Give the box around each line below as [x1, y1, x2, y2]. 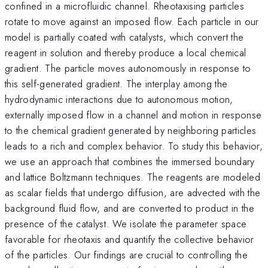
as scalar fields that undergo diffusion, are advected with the [5, 185, 261, 200]
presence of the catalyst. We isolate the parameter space [5, 216, 247, 231]
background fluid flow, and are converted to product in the [5, 200, 254, 215]
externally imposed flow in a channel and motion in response [5, 107, 262, 122]
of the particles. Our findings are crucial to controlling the [5, 247, 248, 262]
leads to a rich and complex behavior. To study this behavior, [5, 138, 263, 153]
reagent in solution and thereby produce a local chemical [5, 45, 246, 60]
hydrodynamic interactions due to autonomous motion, [5, 92, 233, 106]
